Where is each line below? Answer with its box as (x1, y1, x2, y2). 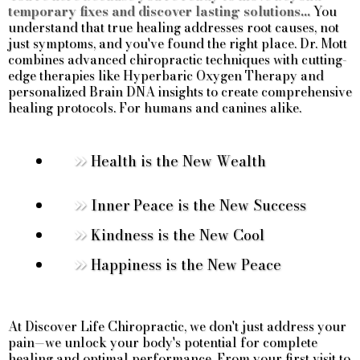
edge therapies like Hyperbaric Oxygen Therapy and (8, 65, 324, 85)
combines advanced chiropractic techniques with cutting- (8, 49, 347, 69)
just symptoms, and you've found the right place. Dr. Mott (8, 33, 347, 53)
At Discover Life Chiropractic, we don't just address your (8, 316, 346, 336)
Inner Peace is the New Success (91, 194, 306, 216)
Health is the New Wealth (91, 149, 266, 172)
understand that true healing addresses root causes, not (8, 17, 339, 37)
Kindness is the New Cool (91, 223, 264, 246)
